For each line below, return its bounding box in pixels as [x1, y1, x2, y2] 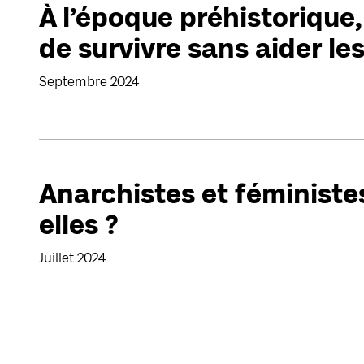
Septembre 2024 [39, 75, 139, 89]
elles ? [39, 210, 119, 239]
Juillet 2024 [39, 251, 106, 265]
